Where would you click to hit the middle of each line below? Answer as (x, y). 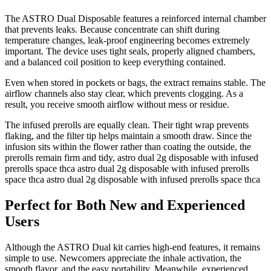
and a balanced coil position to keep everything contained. (115, 62)
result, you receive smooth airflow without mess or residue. (117, 105)
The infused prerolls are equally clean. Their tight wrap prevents (127, 125)
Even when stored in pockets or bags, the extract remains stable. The (135, 83)
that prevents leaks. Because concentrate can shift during (112, 30)
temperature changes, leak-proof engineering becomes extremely (127, 41)
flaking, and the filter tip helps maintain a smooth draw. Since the (128, 136)
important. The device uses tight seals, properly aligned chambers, (130, 51)
